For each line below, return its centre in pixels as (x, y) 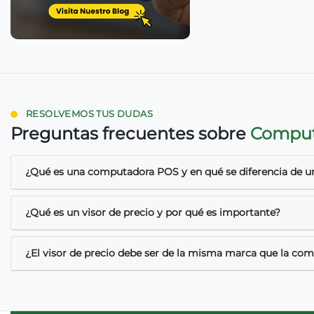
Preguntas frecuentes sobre (130, 134)
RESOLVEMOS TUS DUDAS (89, 114)
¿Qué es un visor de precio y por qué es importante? (153, 213)
